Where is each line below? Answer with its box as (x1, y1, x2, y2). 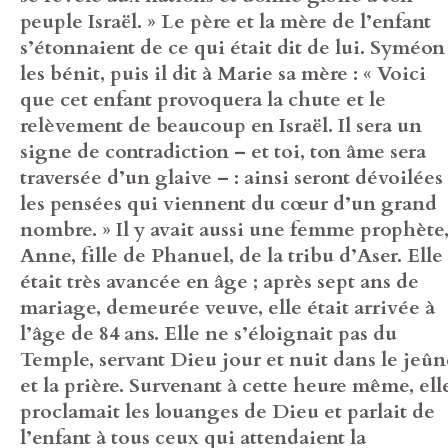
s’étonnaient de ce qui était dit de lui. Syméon (20, 33, 445, 61)
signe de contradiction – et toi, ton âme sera (20, 137, 426, 165)
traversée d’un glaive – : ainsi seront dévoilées (20, 163, 443, 191)
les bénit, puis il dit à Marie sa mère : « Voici (20, 59, 426, 87)
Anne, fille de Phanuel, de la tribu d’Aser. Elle (20, 241, 443, 269)
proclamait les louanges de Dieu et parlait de (20, 397, 435, 425)
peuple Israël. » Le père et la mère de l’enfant (20, 7, 431, 35)
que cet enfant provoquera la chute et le (20, 85, 386, 113)
